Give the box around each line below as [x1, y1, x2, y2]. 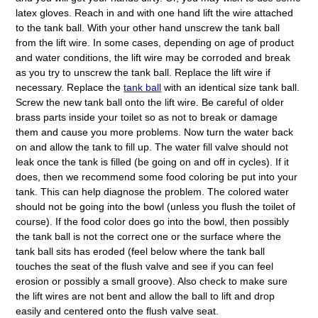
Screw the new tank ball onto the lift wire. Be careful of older [16, 96, 285, 108]
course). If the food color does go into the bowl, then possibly [16, 215, 290, 227]
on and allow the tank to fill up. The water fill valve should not [16, 141, 289, 153]
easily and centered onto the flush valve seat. [16, 305, 219, 317]
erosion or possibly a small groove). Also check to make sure [16, 275, 288, 287]
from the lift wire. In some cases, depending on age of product [16, 36, 295, 48]
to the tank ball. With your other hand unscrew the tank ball [16, 21, 280, 33]
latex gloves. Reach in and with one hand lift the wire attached [16, 6, 294, 18]
